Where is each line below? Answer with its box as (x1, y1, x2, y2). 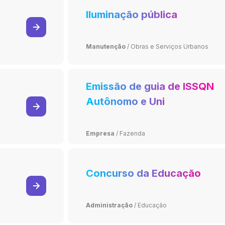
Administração (85, 201, 133, 209)
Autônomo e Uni (85, 95, 165, 107)
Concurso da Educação (85, 167, 201, 179)
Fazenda (119, 129, 145, 137)
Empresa (85, 129, 115, 137)
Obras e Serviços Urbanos (130, 42, 208, 50)
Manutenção (85, 42, 126, 50)
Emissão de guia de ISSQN (85, 80, 214, 92)
